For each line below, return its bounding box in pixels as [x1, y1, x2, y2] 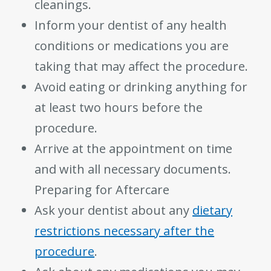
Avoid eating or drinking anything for [34, 78, 248, 95]
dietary [192, 201, 233, 218]
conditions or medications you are [34, 37, 229, 54]
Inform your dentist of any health [34, 16, 227, 33]
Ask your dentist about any [34, 201, 193, 218]
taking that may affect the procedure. [34, 57, 249, 74]
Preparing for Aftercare [34, 181, 170, 198]
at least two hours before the [34, 99, 203, 116]
